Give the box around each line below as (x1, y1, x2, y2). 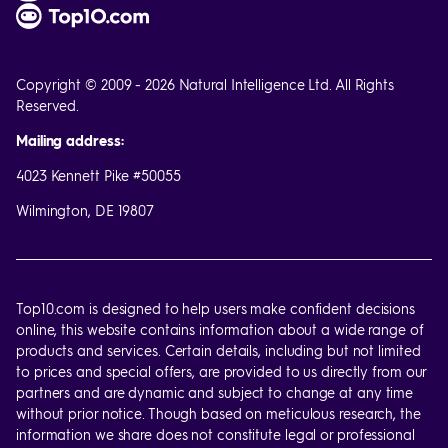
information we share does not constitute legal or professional (16, 425, 415, 443)
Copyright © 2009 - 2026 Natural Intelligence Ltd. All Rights (16, 75, 394, 93)
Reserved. (16, 96, 80, 114)
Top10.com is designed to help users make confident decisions (16, 299, 415, 317)
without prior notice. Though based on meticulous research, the (16, 404, 421, 422)
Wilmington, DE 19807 (16, 201, 154, 219)
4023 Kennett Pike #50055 (16, 166, 181, 184)
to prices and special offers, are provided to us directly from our (16, 362, 427, 380)
